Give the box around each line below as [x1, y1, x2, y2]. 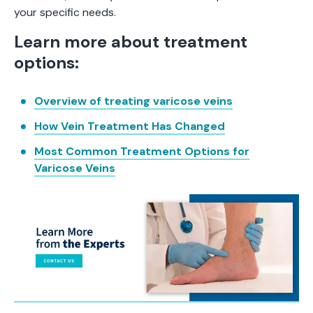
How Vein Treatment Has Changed [34, 119, 225, 134]
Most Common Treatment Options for [34, 144, 249, 159]
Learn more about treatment [14, 31, 247, 53]
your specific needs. [14, 5, 116, 20]
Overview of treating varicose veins [34, 94, 233, 109]
